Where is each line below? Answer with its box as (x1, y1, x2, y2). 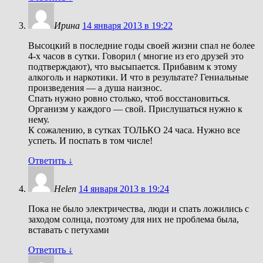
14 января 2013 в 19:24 (79, 183, 169, 194)
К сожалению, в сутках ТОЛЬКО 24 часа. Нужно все (28, 124, 240, 135)
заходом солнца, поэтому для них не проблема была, (28, 214, 239, 224)
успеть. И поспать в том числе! (28, 135, 153, 146)
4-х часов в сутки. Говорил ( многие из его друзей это (28, 50, 244, 61)
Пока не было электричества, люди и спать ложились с (28, 203, 249, 214)
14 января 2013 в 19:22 (82, 20, 173, 31)
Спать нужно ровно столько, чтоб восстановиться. (28, 93, 230, 103)
